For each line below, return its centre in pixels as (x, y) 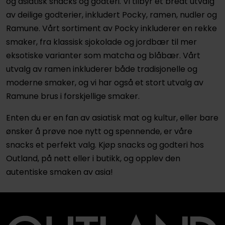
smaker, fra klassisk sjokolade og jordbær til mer (101, 42)
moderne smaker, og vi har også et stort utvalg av (104, 82)
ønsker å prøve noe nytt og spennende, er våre (99, 131)
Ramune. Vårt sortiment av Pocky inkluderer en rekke (111, 28)
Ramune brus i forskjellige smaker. (73, 96)
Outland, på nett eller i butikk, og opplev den (93, 158)
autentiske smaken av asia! (59, 172)
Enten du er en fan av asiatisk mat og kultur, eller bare (112, 118)
